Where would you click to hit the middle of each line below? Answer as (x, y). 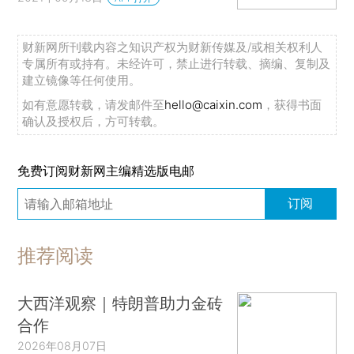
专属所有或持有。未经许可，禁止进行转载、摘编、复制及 (177, 63)
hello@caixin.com (214, 104)
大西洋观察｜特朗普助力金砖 (121, 303)
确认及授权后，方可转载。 (94, 121)
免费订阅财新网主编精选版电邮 (106, 171)
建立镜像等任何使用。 (82, 80)
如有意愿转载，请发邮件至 (94, 104)
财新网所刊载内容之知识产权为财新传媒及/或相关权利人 (173, 47)
